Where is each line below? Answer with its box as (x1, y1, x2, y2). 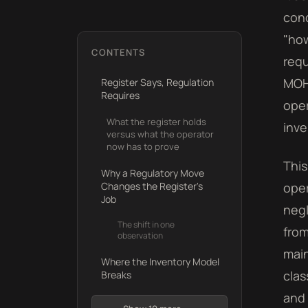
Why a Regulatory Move (101, 166, 204, 179)
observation (118, 230, 163, 241)
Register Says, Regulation (101, 76, 214, 89)
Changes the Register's (101, 179, 203, 192)
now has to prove (107, 140, 179, 153)
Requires (101, 89, 140, 102)
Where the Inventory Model (101, 255, 219, 268)
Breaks (101, 268, 131, 281)
